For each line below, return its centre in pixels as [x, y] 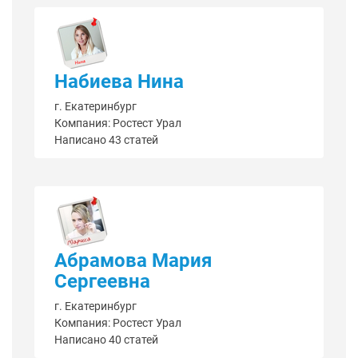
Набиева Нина [119, 82]
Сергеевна [102, 282]
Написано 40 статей [106, 340]
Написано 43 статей [106, 140]
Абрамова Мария [133, 261]
